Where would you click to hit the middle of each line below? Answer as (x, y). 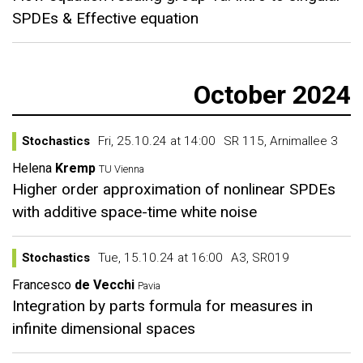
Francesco (42, 285)
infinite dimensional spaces (104, 329)
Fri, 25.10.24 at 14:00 (157, 141)
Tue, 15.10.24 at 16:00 (160, 258)
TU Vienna (123, 169)
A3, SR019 (260, 258)
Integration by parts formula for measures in (162, 306)
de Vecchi (105, 285)
